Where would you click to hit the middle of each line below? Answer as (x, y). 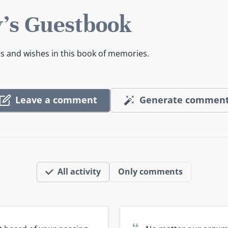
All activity (79, 172)
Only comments (150, 172)
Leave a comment (56, 100)
